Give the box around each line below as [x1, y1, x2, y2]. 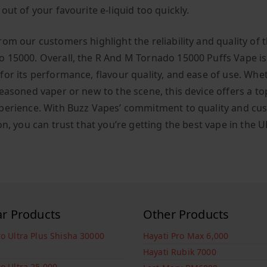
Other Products [143, 206, 229, 223]
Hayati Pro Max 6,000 [143, 230, 229, 242]
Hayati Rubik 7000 [143, 246, 216, 258]
